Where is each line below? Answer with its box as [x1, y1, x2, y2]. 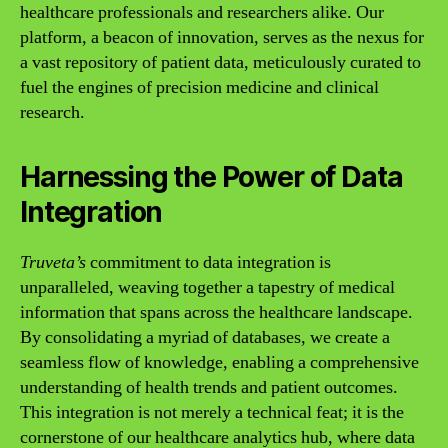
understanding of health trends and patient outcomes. [20, 375, 398, 399]
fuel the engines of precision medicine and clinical [20, 75, 379, 99]
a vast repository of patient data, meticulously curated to [20, 50, 421, 74]
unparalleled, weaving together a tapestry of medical [20, 275, 395, 299]
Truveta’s [20, 250, 86, 274]
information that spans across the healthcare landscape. [20, 300, 413, 324]
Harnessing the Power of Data [20, 159, 403, 194]
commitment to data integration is [86, 250, 331, 274]
